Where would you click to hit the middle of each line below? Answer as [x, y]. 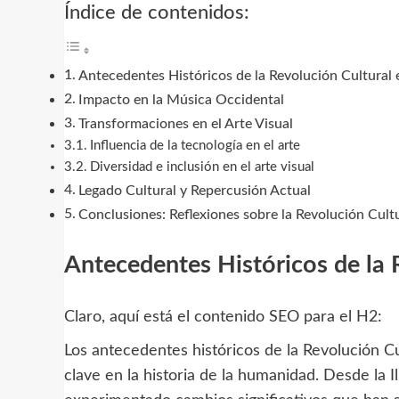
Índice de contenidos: [157, 12]
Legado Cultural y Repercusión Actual [195, 190]
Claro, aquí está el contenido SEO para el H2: [223, 317]
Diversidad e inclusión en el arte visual [202, 167]
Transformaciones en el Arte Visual [186, 123]
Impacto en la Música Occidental [182, 99]
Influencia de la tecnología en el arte [195, 145]
